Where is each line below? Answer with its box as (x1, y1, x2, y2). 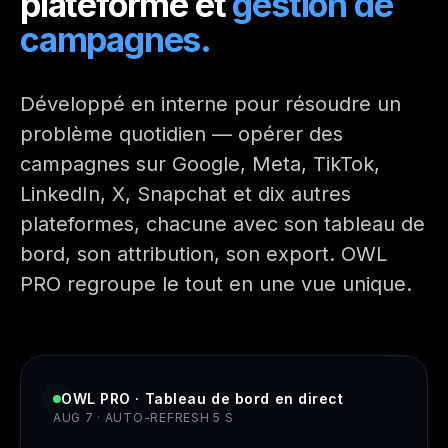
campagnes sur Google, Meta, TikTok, (20, 152, 380, 176)
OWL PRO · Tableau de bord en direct (61, 390, 344, 407)
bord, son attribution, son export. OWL (20, 242, 387, 266)
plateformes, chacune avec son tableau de (20, 212, 425, 236)
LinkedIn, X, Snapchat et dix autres (20, 182, 351, 206)
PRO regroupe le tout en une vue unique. (20, 272, 412, 296)
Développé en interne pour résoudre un (20, 92, 401, 116)
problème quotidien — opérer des (20, 122, 343, 146)
